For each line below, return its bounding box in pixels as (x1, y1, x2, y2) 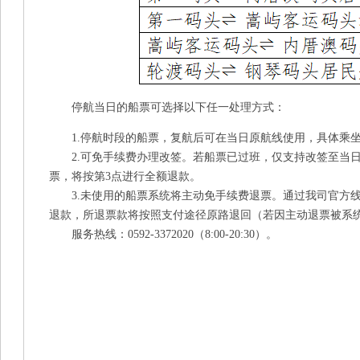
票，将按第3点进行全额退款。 (49, 170, 201, 182)
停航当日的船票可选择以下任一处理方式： (49, 101, 285, 113)
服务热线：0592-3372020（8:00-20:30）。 (49, 228, 277, 240)
